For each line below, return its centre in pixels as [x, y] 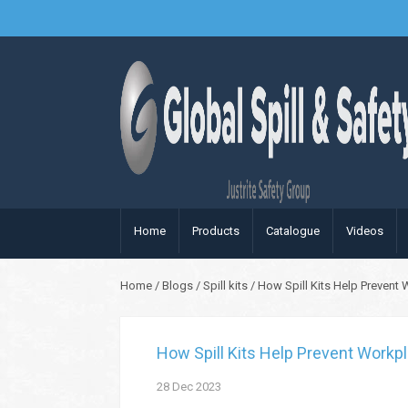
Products [216, 231]
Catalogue [293, 231]
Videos [365, 231]
